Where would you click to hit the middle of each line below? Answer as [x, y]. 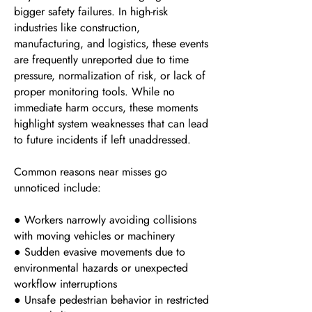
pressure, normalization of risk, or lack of [110, 76]
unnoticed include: [57, 188]
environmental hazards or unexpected [101, 268]
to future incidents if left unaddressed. [102, 140]
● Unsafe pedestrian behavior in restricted [111, 300]
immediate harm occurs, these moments [106, 108]
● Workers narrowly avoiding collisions [105, 220]
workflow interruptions [65, 284]
